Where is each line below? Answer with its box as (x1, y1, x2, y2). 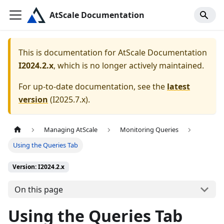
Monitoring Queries (119, 125, 178, 134)
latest (167, 81, 190, 92)
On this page (14, 183, 63, 195)
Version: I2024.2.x (12, 162, 64, 171)
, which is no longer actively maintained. (53, 60, 204, 71)
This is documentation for (18, 47, 118, 58)
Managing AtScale (44, 125, 98, 134)
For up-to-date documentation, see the (18, 81, 167, 92)
